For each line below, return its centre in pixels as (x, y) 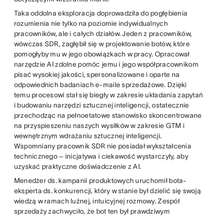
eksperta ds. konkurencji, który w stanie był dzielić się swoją (108, 191)
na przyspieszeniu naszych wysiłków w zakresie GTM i (99, 126)
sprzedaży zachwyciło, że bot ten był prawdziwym (92, 211)
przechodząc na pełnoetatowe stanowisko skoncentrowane (108, 116)
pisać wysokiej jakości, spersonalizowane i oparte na (97, 75)
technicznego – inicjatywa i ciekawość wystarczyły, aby (101, 156)
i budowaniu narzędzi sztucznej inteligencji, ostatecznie (101, 105)
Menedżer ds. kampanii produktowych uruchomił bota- (100, 181)
